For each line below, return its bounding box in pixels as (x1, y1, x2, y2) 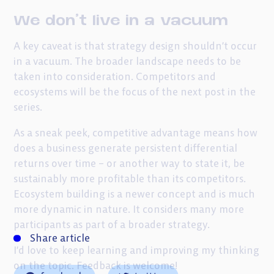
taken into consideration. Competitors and (13, 70, 217, 84)
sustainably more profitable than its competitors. (13, 172, 246, 185)
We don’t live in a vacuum (13, 10, 229, 28)
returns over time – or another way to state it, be (13, 157, 245, 170)
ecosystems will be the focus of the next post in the (13, 86, 256, 99)
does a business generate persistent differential (13, 141, 238, 155)
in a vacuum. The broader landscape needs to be (13, 55, 242, 68)
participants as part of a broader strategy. (13, 218, 210, 231)
